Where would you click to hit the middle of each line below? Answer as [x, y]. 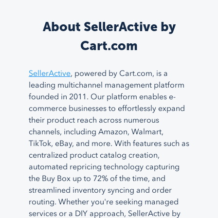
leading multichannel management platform [107, 85]
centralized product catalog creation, [94, 155]
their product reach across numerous [94, 120]
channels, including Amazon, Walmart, [96, 132]
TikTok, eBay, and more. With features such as [109, 144]
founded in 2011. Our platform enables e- [102, 97]
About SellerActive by [109, 27]
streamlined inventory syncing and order [100, 191]
